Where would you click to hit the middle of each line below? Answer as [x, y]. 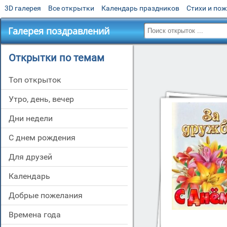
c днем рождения [45, 138]
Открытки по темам [56, 58]
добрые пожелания [49, 195]
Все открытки [71, 8]
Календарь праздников [140, 8]
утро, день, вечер [44, 99]
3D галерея [23, 8]
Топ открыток [37, 80]
